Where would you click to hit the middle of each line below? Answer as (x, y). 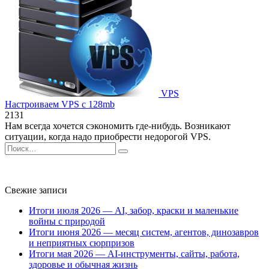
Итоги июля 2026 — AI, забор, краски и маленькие (134, 210)
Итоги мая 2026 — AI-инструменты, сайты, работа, (134, 253)
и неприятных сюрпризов (82, 243)
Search (17, 147)
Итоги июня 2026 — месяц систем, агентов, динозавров (144, 232)
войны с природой (67, 221)
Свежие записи (36, 190)
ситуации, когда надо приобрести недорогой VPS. (108, 136)
